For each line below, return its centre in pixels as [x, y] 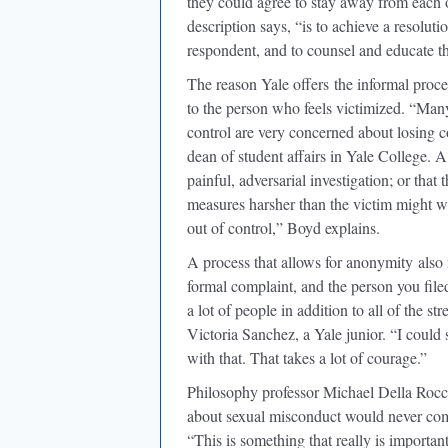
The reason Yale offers [258, 83]
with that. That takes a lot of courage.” [307, 357]
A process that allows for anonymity [300, 261]
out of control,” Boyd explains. [283, 227]
